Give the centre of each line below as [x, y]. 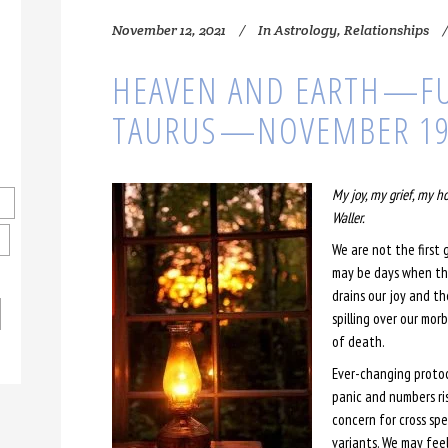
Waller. [348, 217]
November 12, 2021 [168, 29]
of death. [358, 341]
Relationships [386, 29]
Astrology [305, 29]
